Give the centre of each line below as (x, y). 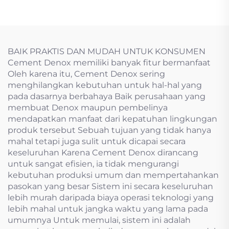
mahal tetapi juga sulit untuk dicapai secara (97, 141)
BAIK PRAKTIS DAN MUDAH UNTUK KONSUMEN (107, 51)
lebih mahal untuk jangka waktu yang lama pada (108, 209)
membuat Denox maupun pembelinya (88, 108)
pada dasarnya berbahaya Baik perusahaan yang (107, 96)
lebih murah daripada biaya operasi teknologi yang (111, 198)
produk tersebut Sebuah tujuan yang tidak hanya (109, 130)
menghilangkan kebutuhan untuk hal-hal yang (105, 85)
